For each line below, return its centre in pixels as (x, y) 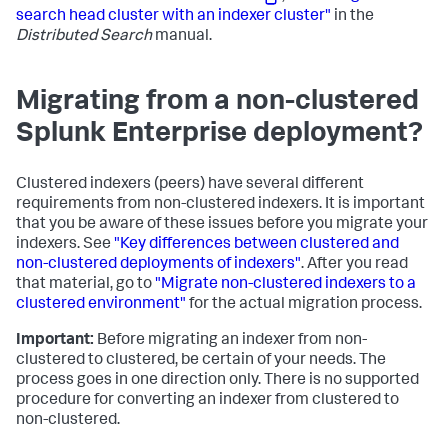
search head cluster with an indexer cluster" (173, 17)
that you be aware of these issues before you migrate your (222, 225)
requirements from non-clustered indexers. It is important (220, 205)
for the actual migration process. (304, 305)
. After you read (354, 265)
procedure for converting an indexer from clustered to (207, 401)
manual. (182, 37)
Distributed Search (84, 37)
